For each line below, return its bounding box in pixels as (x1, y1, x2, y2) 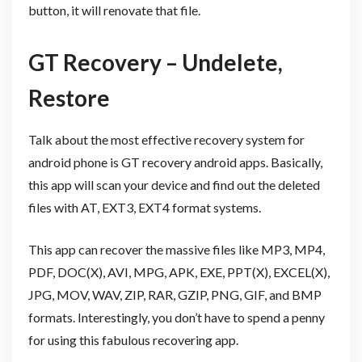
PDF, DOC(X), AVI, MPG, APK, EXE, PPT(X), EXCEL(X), (27, 263, 330, 280)
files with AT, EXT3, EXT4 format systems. (27, 199, 263, 215)
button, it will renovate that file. (27, 2, 200, 18)
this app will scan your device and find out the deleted (27, 176, 320, 192)
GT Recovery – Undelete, (27, 48, 283, 76)
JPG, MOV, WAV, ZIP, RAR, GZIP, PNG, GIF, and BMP (27, 286, 322, 302)
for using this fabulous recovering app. (27, 331, 238, 347)
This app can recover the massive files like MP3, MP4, (27, 241, 325, 257)
